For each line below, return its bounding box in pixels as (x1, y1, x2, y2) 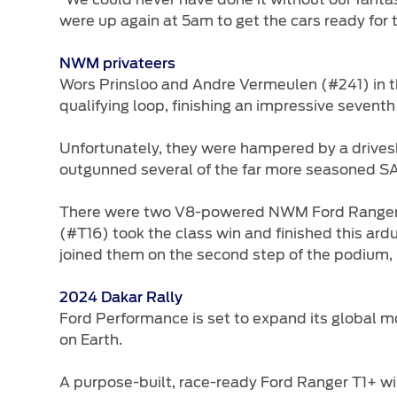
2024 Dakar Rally (59, 290, 191, 305)
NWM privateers (59, 56, 180, 71)
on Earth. (59, 331, 123, 348)
